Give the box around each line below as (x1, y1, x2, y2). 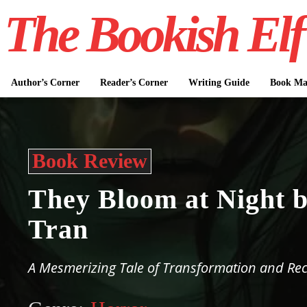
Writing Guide (188, 77, 249, 88)
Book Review (32, 149, 148, 172)
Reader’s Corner (99, 77, 168, 88)
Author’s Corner (10, 77, 79, 88)
